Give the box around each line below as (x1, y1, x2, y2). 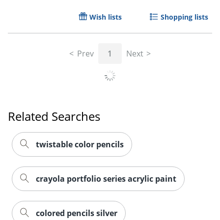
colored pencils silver (36, 208, 117, 219)
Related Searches (8, 108, 100, 125)
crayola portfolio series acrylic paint (36, 173, 176, 185)
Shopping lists (161, 12, 208, 22)
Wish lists (89, 12, 122, 22)
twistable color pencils (36, 139, 124, 150)
